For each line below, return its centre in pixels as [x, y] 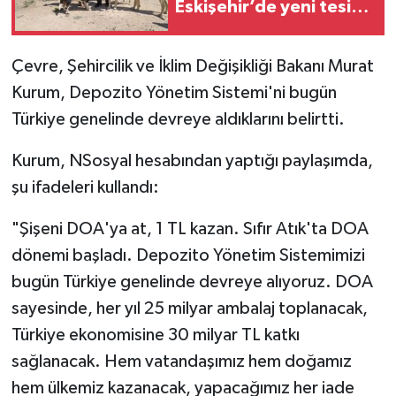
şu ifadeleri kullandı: [85, 187]
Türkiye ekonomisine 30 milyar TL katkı [155, 335]
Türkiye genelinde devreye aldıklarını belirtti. [178, 119]
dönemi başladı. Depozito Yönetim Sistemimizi [188, 255]
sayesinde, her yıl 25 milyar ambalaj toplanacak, [189, 308]
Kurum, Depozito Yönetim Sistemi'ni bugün [174, 92]
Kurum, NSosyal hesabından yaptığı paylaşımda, [192, 160]
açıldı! [199, 30]
